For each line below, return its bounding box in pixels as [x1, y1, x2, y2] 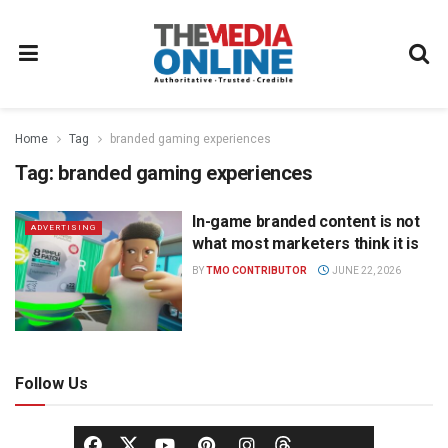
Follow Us [15, 373, 88, 393]
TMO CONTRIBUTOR [206, 265, 308, 276]
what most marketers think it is [192, 234, 419, 253]
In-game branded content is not [192, 212, 420, 231]
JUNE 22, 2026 [329, 265, 401, 276]
